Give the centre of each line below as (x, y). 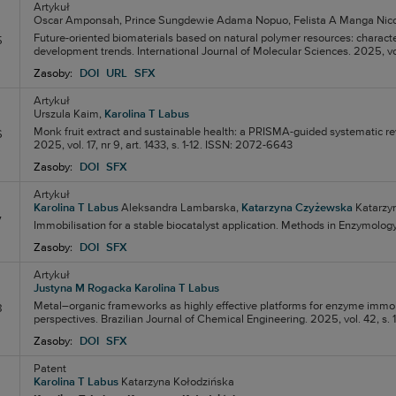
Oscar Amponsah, (77, 21)
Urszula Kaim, (67, 114)
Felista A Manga (333, 21)
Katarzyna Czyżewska (297, 208)
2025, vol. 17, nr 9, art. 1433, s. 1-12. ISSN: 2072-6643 (163, 145)
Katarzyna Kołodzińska (177, 382)
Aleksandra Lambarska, (179, 208)
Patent (49, 369)
